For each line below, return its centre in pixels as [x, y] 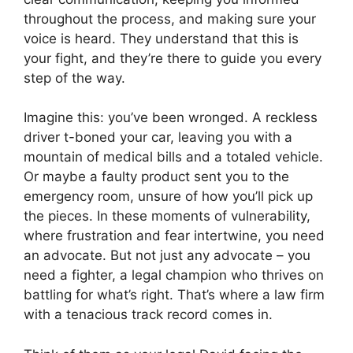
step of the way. [74, 78]
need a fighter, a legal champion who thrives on [174, 275]
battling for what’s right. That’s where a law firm [174, 295]
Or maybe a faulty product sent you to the [156, 176]
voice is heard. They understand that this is [161, 38]
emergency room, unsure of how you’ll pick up [168, 196]
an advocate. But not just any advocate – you [167, 255]
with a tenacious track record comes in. [148, 314]
